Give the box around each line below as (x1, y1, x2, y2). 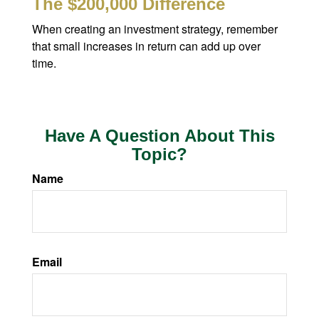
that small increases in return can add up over (32, 37, 261, 54)
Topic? (132, 144, 187, 164)
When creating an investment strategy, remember (32, 20, 278, 37)
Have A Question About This (44, 125, 275, 145)
